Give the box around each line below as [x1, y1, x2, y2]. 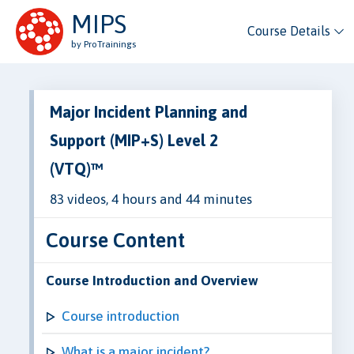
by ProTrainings [71, 39, 136, 50]
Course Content [46, 228, 185, 251]
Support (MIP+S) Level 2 [50, 130, 218, 149]
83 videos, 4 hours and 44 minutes [50, 190, 252, 207]
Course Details [247, 24, 330, 38]
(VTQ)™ [50, 159, 103, 178]
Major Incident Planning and [50, 102, 247, 121]
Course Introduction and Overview [46, 272, 258, 288]
